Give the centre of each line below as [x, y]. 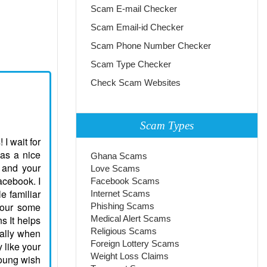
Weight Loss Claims [130, 256]
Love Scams [116, 168]
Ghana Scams [119, 156]
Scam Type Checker [131, 64]
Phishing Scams [123, 206]
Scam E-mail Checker [134, 8]
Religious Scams [124, 231]
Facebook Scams [125, 181]
